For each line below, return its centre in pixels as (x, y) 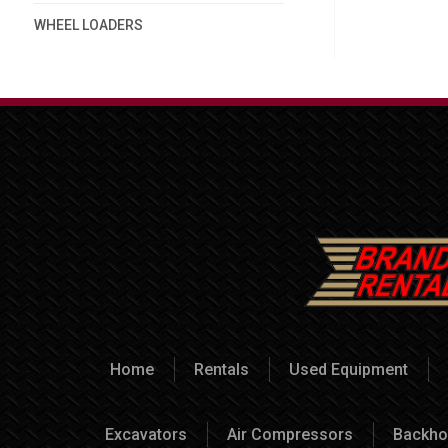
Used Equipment (348, 369)
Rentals (221, 369)
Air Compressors (290, 434)
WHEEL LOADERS (88, 25)
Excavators (146, 434)
